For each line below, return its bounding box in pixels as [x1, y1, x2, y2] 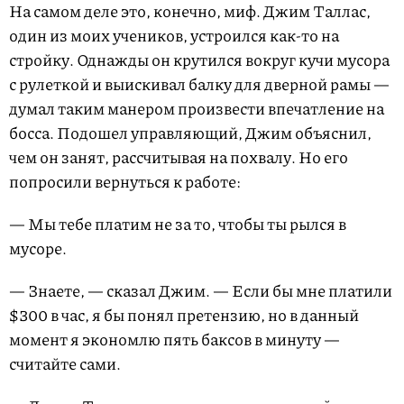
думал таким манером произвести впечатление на [9, 96, 384, 121]
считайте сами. [9, 352, 121, 376]
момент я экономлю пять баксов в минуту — [9, 327, 340, 352]
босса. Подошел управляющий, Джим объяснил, [9, 121, 372, 145]
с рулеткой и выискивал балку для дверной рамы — [9, 72, 390, 96]
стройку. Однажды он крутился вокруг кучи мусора [9, 48, 390, 72]
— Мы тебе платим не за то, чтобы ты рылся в [9, 212, 346, 236]
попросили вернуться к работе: [9, 170, 241, 194]
